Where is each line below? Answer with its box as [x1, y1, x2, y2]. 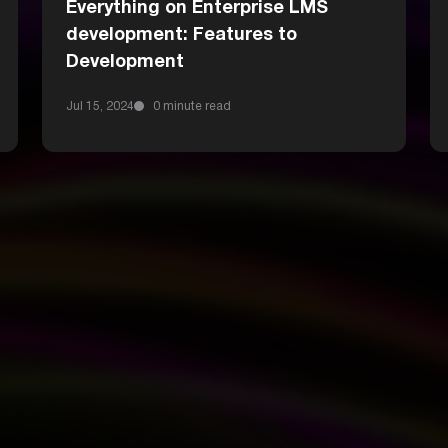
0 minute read [149, 101, 231, 113]
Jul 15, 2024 [65, 101, 134, 113]
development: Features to [65, 27, 297, 44]
